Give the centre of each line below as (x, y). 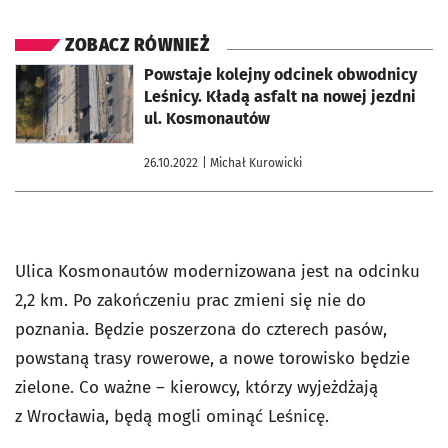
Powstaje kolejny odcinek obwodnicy (280, 74)
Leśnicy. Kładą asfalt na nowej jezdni (280, 96)
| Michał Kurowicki (252, 162)
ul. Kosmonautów (207, 118)
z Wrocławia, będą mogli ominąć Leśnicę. (172, 416)
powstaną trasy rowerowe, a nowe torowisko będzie (212, 358)
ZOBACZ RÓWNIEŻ (137, 45)
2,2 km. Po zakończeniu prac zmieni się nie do (190, 300)
